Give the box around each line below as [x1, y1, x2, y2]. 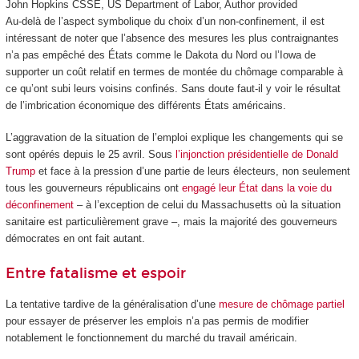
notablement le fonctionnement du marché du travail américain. [5, 332, 297, 345]
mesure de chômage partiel [218, 298, 345, 311]
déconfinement [5, 199, 74, 212]
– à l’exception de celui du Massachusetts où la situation [73, 199, 341, 212]
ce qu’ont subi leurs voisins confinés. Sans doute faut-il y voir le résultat [5, 82, 341, 95]
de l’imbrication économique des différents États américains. [5, 99, 286, 111]
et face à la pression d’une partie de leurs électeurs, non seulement [34, 165, 350, 178]
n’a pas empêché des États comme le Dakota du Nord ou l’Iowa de [5, 48, 316, 61]
